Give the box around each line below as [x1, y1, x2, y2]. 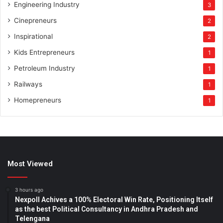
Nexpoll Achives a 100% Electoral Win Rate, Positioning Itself [15, 196, 213, 204]
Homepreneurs [14, 96, 61, 105]
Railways [14, 80, 42, 89]
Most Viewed [7, 159, 53, 169]
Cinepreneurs [14, 16, 57, 25]
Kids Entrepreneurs [14, 48, 75, 57]
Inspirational [14, 32, 53, 41]
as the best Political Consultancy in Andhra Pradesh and [15, 205, 198, 214]
